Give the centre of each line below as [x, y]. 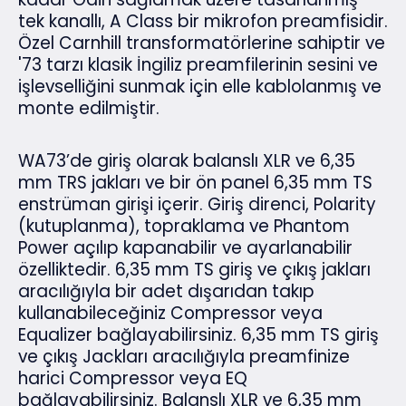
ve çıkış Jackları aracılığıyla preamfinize [184, 356]
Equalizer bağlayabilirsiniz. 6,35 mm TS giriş [198, 334]
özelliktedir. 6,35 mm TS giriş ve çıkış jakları [194, 269]
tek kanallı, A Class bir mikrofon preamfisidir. [203, 21]
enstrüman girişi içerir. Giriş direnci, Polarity [197, 204]
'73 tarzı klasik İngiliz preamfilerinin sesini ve [198, 64]
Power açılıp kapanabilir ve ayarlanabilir [185, 247]
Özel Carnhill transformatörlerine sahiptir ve [202, 43]
